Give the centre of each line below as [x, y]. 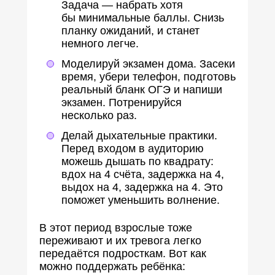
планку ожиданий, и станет [130, 31]
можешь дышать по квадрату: [137, 161]
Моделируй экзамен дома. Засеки [148, 64]
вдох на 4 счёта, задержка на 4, [143, 174]
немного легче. [100, 44]
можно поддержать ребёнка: [112, 266]
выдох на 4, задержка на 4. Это [142, 187]
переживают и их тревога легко [120, 241]
